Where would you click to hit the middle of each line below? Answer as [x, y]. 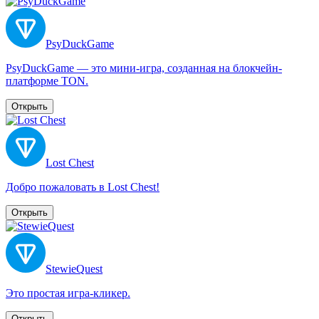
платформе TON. [47, 80]
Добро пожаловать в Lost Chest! [83, 187]
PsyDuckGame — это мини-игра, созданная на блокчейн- [144, 68]
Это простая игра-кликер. [68, 293]
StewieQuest [74, 268]
